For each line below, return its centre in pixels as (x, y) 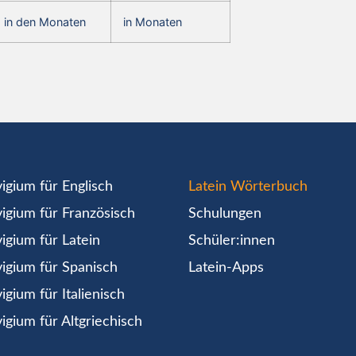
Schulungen (225, 213)
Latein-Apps (226, 267)
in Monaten (153, 21)
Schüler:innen (232, 240)
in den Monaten (45, 21)
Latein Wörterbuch (248, 186)
